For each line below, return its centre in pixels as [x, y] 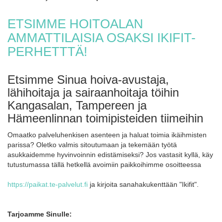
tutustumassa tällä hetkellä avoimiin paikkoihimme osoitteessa [104, 165]
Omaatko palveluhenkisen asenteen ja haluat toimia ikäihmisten [107, 135]
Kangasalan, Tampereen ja [77, 105]
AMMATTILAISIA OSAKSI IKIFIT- [102, 38]
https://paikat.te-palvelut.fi [48, 184]
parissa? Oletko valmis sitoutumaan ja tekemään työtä [92, 145]
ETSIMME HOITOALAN [75, 24]
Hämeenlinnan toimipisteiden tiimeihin [105, 118]
